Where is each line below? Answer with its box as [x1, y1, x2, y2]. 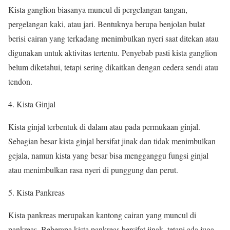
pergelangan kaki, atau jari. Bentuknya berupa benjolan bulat [8, 18, 205, 29]
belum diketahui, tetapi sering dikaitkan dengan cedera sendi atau [8, 61, 218, 72]
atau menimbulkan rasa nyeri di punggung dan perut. [8, 164, 178, 175]
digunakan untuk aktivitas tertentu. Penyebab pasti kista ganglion [8, 47, 217, 58]
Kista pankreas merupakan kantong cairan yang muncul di [8, 209, 196, 220]
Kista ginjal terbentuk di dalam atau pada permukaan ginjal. [8, 121, 200, 132]
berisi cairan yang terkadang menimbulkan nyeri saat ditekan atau [8, 32, 219, 44]
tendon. [8, 75, 32, 87]
